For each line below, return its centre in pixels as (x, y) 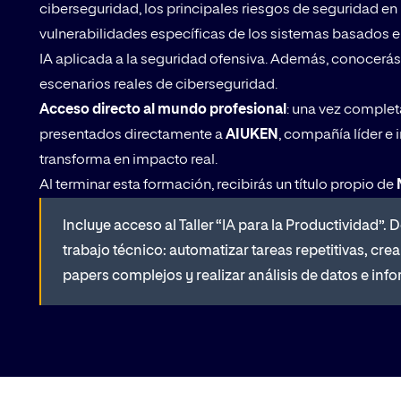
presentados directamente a (132, 136)
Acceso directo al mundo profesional (163, 111)
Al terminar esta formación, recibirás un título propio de (218, 186)
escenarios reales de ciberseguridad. (158, 85)
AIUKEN (252, 136)
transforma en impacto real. (128, 161)
